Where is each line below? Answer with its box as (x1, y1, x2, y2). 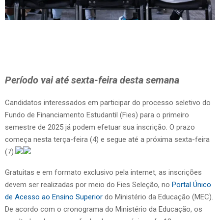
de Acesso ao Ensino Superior (5, 192, 105, 201)
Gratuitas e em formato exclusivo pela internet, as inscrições (5, 167, 202, 177)
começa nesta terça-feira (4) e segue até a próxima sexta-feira (5, 135, 210, 144)
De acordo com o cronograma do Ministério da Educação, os (5, 204, 202, 214)
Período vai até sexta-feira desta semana (5, 74, 179, 86)
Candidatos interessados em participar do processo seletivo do (5, 98, 211, 107)
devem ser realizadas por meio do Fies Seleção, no (5, 180, 172, 189)
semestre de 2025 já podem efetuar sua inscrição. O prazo (5, 122, 195, 132)
